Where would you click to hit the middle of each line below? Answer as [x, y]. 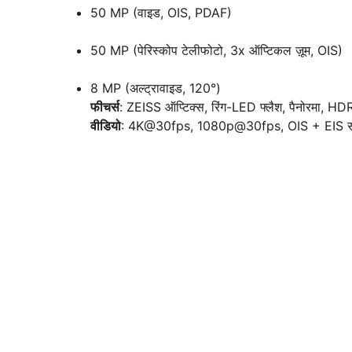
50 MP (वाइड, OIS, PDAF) [161, 13]
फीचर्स [105, 107]
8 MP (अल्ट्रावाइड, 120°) [156, 88]
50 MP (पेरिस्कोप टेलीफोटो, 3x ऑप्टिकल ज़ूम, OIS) [216, 50]
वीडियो [106, 126]
